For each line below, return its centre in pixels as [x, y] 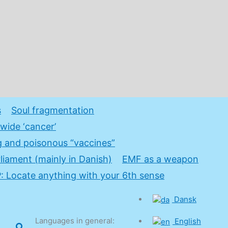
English [188, 221]
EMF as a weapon [160, 159]
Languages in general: [75, 220]
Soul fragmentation [53, 110]
